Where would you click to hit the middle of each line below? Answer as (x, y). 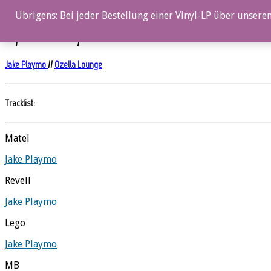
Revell (18, 180)
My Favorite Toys (46, 37)
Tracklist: (20, 103)
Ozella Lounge (78, 65)
